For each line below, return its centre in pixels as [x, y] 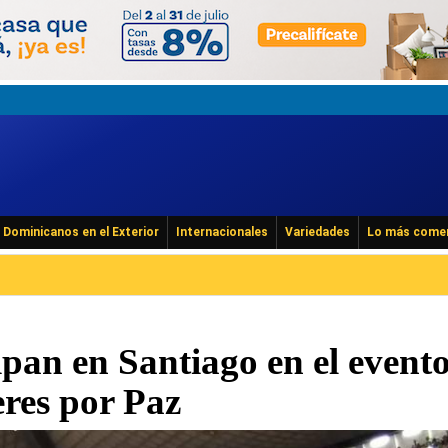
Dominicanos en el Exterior [81, 232]
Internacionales [222, 232]
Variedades [317, 232]
